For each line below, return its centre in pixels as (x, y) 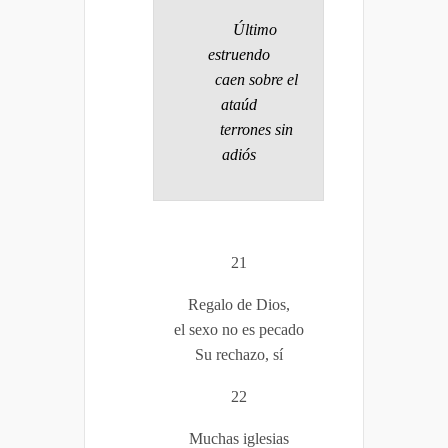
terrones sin (238, 129)
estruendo (238, 54)
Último (238, 29)
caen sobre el (238, 79)
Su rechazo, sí (238, 354)
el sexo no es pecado (238, 329)
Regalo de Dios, (238, 304)
